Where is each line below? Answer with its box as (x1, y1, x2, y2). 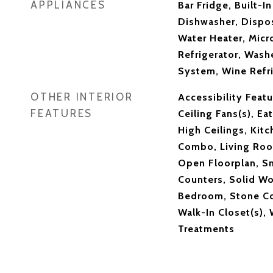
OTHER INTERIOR (30, 91, 133, 103)
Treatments (177, 223, 235, 235)
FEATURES (30, 107, 93, 119)
